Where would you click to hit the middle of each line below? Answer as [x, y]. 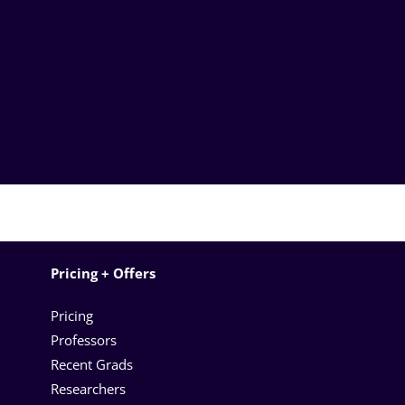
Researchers [90, 388]
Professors [84, 339]
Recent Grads [94, 364]
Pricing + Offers [103, 273]
